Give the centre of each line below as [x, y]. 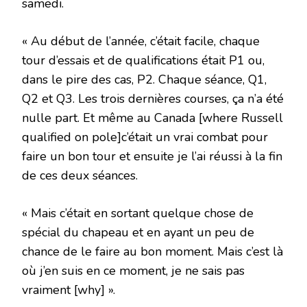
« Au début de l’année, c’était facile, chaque [141, 41]
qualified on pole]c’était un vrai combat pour [145, 137]
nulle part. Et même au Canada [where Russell [152, 118]
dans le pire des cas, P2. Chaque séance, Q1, [144, 79]
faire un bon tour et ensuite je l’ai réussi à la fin [152, 156]
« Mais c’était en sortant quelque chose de [138, 213]
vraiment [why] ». [69, 290]
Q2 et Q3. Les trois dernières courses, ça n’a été [153, 98]
